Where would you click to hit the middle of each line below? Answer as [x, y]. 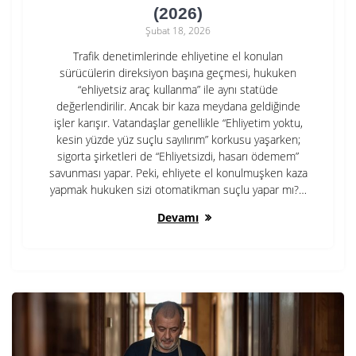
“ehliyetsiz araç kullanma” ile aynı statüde [178, 90]
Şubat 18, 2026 [178, 31]
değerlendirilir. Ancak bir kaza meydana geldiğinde [178, 106]
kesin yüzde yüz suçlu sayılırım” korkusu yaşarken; [178, 140]
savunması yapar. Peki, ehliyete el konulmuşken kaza [178, 173]
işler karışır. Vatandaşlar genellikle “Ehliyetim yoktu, [178, 123]
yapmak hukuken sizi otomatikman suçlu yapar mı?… [178, 190]
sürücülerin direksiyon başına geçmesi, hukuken [178, 73]
